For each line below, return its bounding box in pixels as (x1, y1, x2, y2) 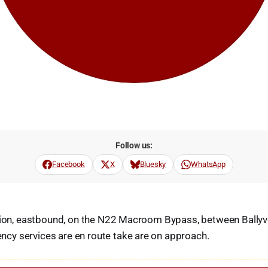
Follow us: (115, 141, 153, 150)
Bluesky (139, 160, 166, 169)
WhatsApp (191, 160, 226, 169)
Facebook (52, 160, 85, 169)
